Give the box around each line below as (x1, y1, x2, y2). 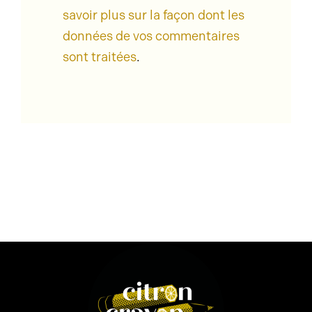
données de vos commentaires (62, 29, 240, 45)
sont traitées (62, 49, 136, 65)
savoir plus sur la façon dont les (62, 8, 244, 24)
